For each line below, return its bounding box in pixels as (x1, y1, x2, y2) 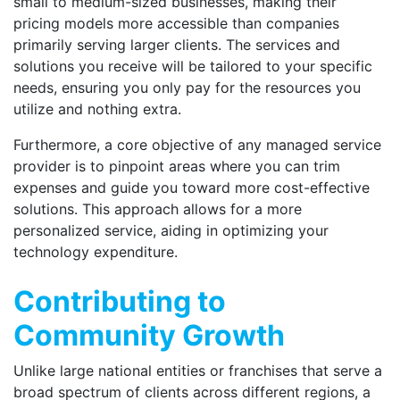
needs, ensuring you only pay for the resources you (13, 79, 361, 96)
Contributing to (13, 284, 226, 319)
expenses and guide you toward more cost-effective (13, 179, 370, 196)
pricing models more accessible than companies (13, 14, 339, 32)
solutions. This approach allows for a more (13, 200, 302, 218)
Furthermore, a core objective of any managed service (13, 136, 381, 154)
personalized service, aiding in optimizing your (13, 221, 329, 239)
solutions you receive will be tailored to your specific (13, 57, 372, 75)
